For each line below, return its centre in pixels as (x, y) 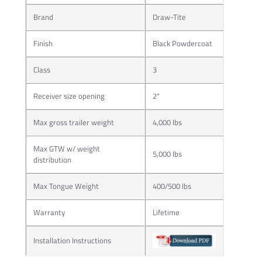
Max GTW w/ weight (66, 148)
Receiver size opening (69, 96)
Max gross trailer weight (73, 122)
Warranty (49, 212)
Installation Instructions (72, 240)
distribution (52, 159)
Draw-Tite (169, 17)
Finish (43, 43)
